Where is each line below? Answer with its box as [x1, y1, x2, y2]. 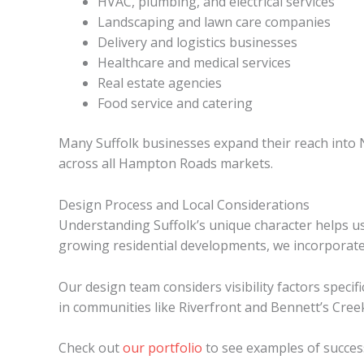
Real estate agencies [97, 74, 222, 93]
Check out [58, 339, 123, 357]
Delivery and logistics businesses [97, 33, 297, 52]
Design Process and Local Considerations [58, 195, 310, 214]
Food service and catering [97, 94, 253, 113]
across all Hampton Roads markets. [58, 154, 273, 173]
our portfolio [123, 339, 202, 357]
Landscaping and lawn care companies [97, 13, 331, 32]
